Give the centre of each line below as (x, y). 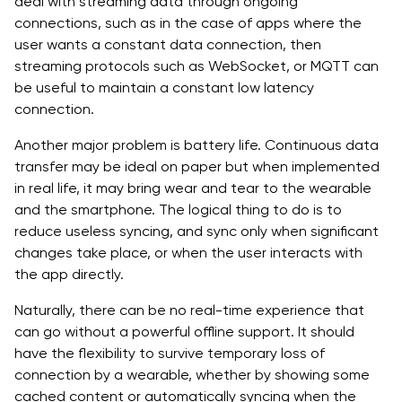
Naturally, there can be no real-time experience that (189, 310)
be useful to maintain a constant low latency (164, 87)
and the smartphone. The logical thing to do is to (178, 209)
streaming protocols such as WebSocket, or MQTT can (197, 66)
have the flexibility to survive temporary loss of (170, 353)
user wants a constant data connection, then (168, 44)
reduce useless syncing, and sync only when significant (197, 231)
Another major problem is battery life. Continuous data (197, 144)
